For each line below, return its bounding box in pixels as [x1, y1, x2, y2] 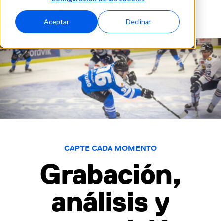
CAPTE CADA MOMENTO [64, 144, 157, 153]
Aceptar [43, 17, 69, 26]
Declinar [126, 17, 151, 26]
